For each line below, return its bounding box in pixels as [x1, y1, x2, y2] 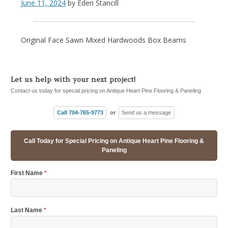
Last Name [11, 207, 44, 214]
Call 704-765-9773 [56, 109, 103, 116]
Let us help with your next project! [11, 75, 135, 84]
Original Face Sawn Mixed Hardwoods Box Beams [21, 35, 186, 45]
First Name [11, 169, 44, 177]
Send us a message [122, 109, 172, 116]
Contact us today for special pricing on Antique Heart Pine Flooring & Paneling [11, 88, 202, 94]
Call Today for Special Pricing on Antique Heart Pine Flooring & [24, 137, 204, 145]
